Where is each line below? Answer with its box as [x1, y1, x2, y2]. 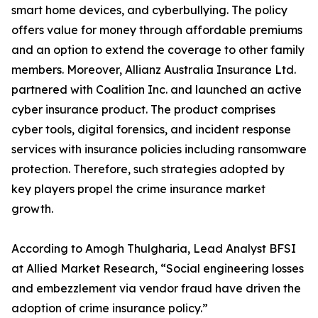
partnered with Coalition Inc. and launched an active [11, 82, 302, 97]
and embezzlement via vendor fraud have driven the [11, 281, 301, 296]
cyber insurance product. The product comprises [11, 102, 275, 117]
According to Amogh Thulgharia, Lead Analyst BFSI [11, 241, 296, 256]
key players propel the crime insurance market [11, 182, 265, 197]
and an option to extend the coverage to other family [11, 43, 305, 57]
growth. [11, 202, 53, 216]
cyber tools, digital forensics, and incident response [11, 122, 291, 137]
